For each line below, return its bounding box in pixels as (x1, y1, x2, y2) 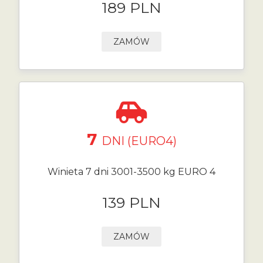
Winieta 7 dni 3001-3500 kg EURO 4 (48, 166, 215, 177)
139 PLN (102, 194, 161, 211)
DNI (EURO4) (101, 134, 177, 148)
